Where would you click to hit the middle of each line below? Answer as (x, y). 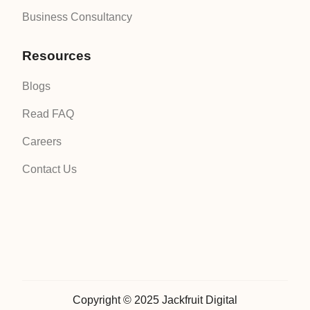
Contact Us (49, 169)
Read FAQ (48, 113)
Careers (42, 141)
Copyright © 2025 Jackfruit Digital (155, 300)
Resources (57, 55)
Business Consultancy (77, 17)
